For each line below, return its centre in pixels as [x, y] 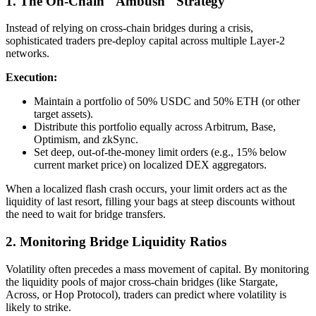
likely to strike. [38, 307]
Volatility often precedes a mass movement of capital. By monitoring [157, 269]
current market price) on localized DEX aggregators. [150, 165]
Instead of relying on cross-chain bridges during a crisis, [129, 28]
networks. [28, 54]
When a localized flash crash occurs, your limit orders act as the [146, 189]
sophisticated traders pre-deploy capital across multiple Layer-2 [145, 41]
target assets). [63, 114]
